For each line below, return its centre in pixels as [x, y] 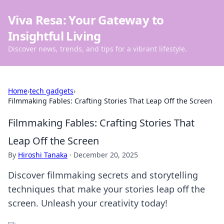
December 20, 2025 [106, 155]
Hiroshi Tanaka [43, 155]
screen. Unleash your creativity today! [88, 203]
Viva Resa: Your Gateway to [86, 20]
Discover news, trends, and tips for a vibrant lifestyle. [97, 49]
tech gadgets [51, 91]
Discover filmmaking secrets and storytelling [103, 175]
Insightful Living [54, 36]
